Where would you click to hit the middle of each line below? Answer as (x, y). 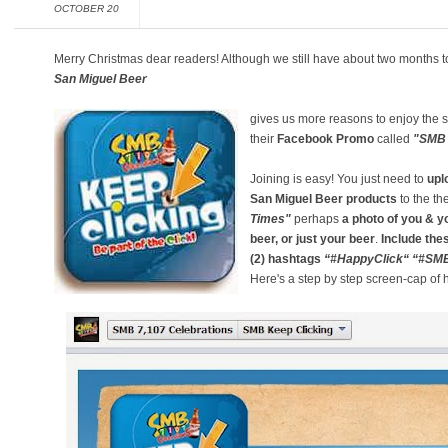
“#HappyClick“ (368, 259)
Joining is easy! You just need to (338, 179)
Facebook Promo (325, 139)
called (393, 139)
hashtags (294, 259)
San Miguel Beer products (325, 199)
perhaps (316, 219)
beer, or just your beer (312, 239)
